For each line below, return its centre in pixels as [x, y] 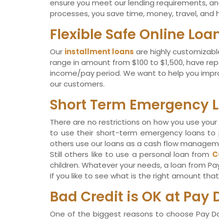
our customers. [77, 84]
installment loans [99, 52]
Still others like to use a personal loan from [131, 154]
